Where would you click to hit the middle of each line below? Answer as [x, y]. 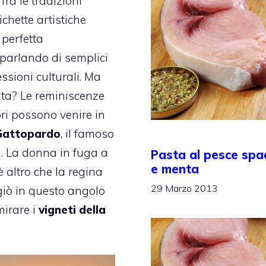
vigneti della [72, 209]
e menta [175, 169]
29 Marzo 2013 [184, 189]
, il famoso [87, 133]
